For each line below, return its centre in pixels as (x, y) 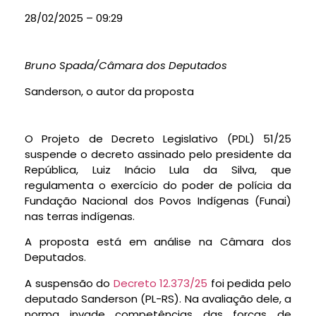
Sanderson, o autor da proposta (109, 91)
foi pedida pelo (250, 283)
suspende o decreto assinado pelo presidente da (158, 154)
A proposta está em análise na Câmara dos (158, 242)
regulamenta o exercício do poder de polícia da (158, 185)
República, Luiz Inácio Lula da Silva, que (158, 169)
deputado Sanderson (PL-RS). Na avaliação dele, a (158, 298)
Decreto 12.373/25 (160, 283)
